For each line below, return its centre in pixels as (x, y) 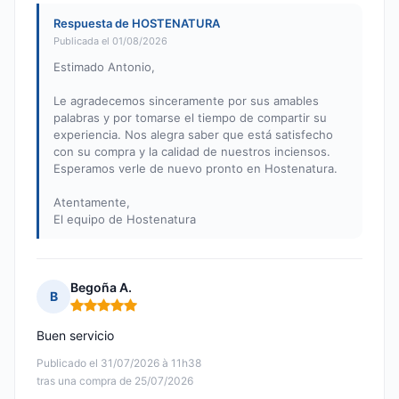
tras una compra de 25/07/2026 (115, 381)
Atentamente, (92, 203)
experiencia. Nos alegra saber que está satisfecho (193, 135)
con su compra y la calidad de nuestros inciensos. (192, 152)
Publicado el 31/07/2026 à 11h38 (119, 363)
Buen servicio (75, 336)
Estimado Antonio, (104, 67)
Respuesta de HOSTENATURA (137, 24)
